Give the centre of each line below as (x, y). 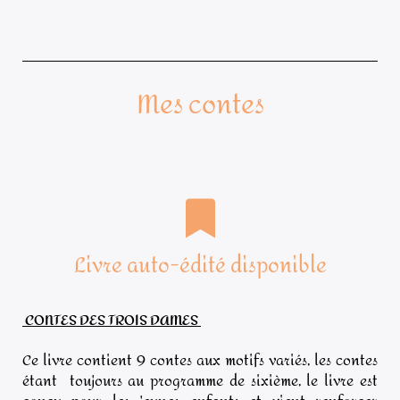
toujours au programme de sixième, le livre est (224, 380)
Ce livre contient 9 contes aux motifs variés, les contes (200, 360)
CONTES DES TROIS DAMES (113, 321)
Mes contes (200, 105)
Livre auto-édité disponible (200, 265)
